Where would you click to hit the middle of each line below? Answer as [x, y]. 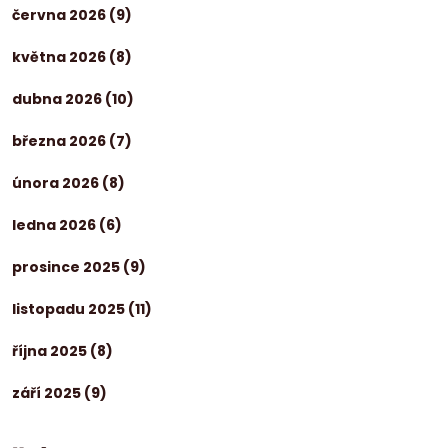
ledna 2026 [55, 224]
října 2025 [51, 350]
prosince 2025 [67, 266]
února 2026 [57, 182]
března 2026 [60, 140]
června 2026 [60, 14]
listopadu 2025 [70, 308]
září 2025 [48, 392]
